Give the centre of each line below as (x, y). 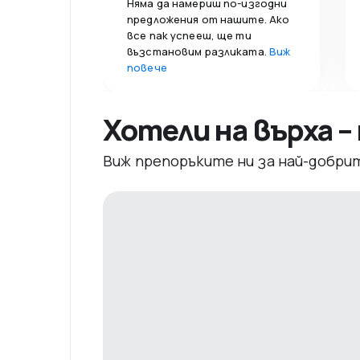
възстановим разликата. (198, 51)
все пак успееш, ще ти (189, 35)
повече (147, 67)
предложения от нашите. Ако (209, 19)
